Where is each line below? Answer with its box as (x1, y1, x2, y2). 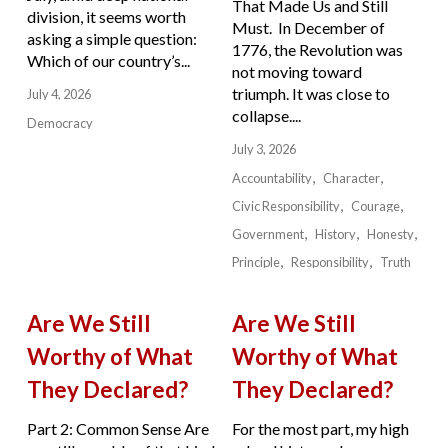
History (315, 226, 357, 243)
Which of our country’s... (26, 51, 190, 71)
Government (231, 226, 304, 243)
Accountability (231, 170, 312, 187)
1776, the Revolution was (231, 40, 403, 60)
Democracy (26, 115, 93, 132)
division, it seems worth (26, 7, 186, 27)
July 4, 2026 (26, 86, 91, 103)
